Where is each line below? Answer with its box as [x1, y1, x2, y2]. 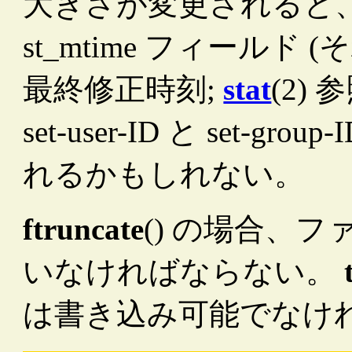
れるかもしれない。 [23, 156, 306, 191]
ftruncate [23, 211, 145, 246]
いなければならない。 [23, 254, 345, 288]
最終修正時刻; [23, 71, 224, 106]
